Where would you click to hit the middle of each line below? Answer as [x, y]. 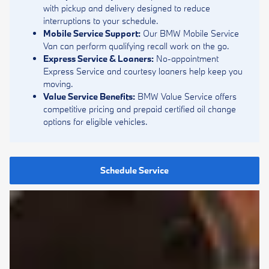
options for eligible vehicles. [95, 122]
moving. [58, 84]
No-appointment [186, 59]
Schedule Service [134, 171]
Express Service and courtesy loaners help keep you [143, 71]
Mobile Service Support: [92, 33]
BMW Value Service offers [186, 96]
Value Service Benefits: [89, 96]
